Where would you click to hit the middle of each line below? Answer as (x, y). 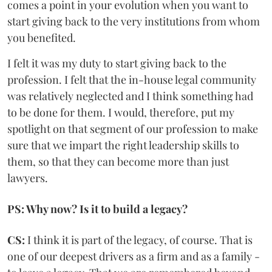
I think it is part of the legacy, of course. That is (139, 240)
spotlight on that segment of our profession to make (133, 128)
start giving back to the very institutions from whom (134, 21)
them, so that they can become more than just (118, 161)
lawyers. (28, 178)
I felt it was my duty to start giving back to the (117, 63)
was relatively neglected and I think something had (130, 96)
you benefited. (42, 37)
